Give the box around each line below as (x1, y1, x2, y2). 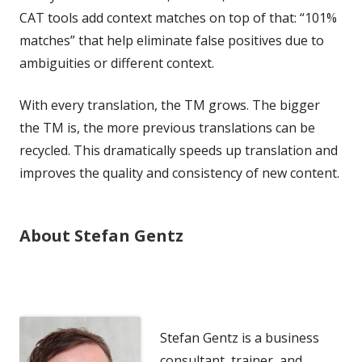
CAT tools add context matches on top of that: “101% (19, 8, 337, 27)
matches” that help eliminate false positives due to (19, 31, 324, 49)
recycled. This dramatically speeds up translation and (19, 141, 338, 159)
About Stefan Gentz (19, 224, 183, 246)
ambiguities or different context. (19, 53, 214, 72)
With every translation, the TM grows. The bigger (19, 95, 320, 114)
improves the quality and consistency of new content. (19, 163, 339, 182)
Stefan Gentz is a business (160, 328, 319, 347)
